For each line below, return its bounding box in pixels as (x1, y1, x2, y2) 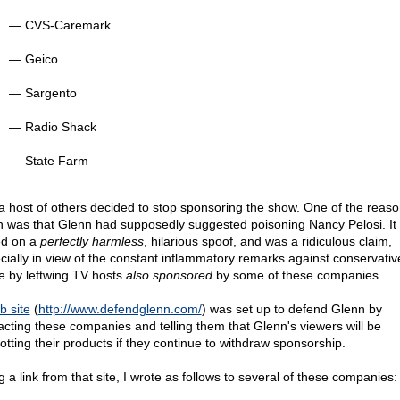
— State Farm (8, 154, 88, 168)
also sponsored (125, 268, 212, 282)
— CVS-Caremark (8, 18, 111, 32)
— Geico (8, 52, 58, 66)
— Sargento (8, 86, 77, 100)
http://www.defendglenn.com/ (37, 302, 202, 316)
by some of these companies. (212, 268, 382, 282)
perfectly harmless (39, 234, 144, 248)
